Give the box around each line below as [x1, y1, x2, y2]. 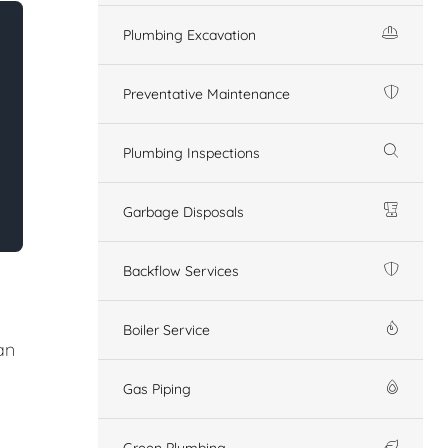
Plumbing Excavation [123, 25, 256, 44]
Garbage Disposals [123, 202, 244, 221]
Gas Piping [123, 379, 191, 398]
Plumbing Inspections [123, 143, 260, 162]
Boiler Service [123, 320, 210, 339]
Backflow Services [123, 261, 239, 280]
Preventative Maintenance [123, 84, 290, 103]
